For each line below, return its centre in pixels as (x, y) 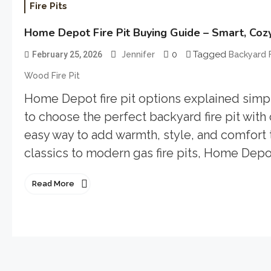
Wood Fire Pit (52, 76)
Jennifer (138, 55)
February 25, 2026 (67, 55)
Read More (53, 184)
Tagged (211, 55)
